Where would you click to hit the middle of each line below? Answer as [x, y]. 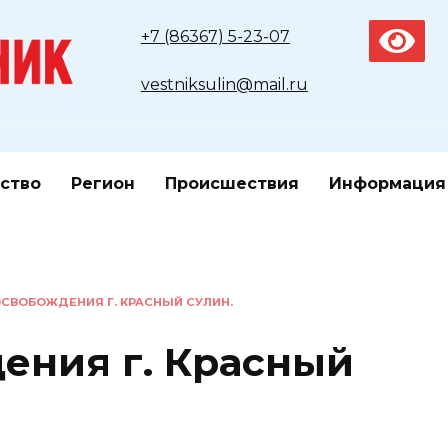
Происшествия [232, 183]
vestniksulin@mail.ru [224, 84]
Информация [387, 183]
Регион [103, 183]
